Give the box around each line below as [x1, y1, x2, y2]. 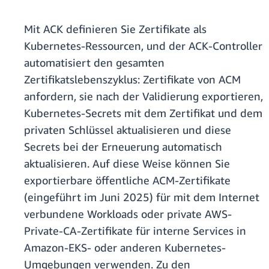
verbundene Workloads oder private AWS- [24, 207, 232, 221]
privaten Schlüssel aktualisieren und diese [24, 123, 231, 137]
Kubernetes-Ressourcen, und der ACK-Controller [24, 39, 262, 53]
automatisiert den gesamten [24, 56, 165, 70]
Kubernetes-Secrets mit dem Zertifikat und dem [24, 106, 262, 120]
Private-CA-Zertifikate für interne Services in [24, 224, 246, 238]
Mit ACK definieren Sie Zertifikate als [24, 22, 207, 36]
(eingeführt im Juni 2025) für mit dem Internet [24, 190, 259, 204]
